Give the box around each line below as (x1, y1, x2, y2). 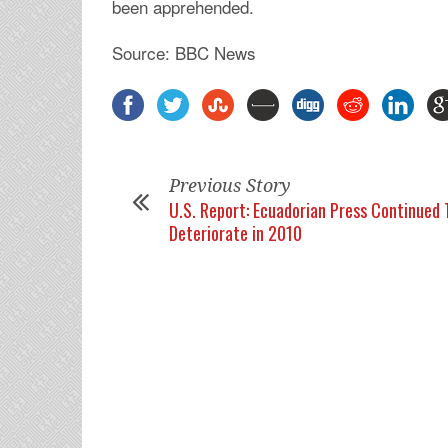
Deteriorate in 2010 (169, 220, 302, 246)
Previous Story (169, 175, 291, 196)
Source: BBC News (112, 40, 256, 65)
